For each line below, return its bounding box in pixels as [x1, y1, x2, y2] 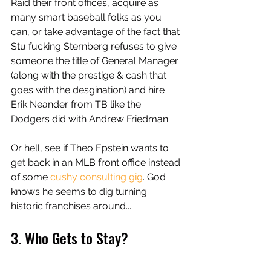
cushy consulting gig [50, 171, 143, 183]
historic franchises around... [11, 200, 131, 212]
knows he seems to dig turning [11, 186, 149, 198]
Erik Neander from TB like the [11, 99, 143, 111]
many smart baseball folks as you [11, 11, 164, 24]
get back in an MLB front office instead [11, 157, 183, 169]
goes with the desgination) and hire [11, 84, 167, 96]
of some [11, 171, 50, 183]
